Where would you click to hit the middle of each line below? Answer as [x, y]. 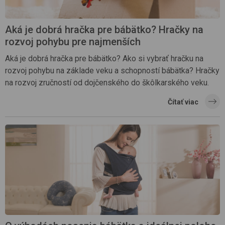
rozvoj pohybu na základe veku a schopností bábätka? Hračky [112, 70]
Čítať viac [183, 102]
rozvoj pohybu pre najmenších [73, 41]
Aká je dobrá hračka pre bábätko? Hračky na [104, 29]
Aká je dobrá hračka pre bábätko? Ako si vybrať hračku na [104, 58]
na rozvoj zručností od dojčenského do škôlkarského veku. [107, 82]
